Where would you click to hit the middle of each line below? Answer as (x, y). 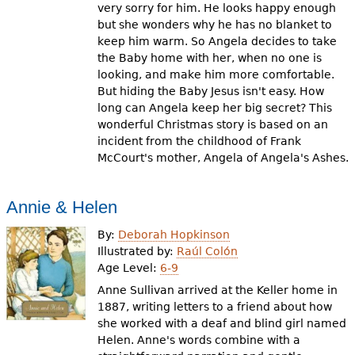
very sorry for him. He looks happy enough (217, 8)
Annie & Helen (61, 207)
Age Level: (129, 267)
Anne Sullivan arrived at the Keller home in (218, 290)
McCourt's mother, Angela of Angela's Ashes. (223, 158)
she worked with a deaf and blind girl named (222, 323)
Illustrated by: (137, 251)
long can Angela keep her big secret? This (215, 108)
